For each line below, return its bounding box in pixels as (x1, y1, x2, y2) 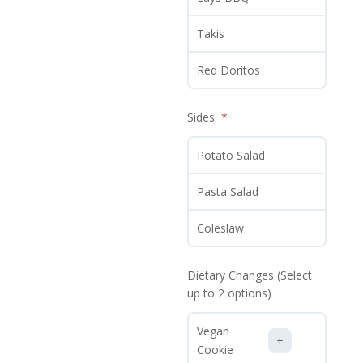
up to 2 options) (187, 285, 272, 301)
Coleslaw (197, 220, 245, 237)
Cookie (197, 342, 234, 358)
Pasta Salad (197, 184, 259, 200)
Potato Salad (197, 147, 266, 164)
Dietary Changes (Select (187, 267, 313, 284)
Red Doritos (197, 62, 261, 79)
